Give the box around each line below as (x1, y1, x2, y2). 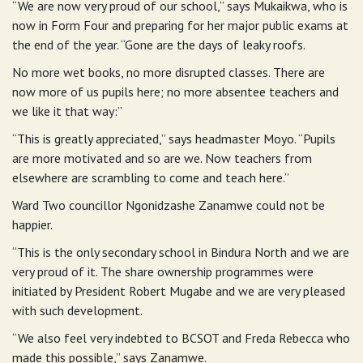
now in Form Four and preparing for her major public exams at (12, 17, 348, 34)
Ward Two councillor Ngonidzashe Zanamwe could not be (12, 197, 325, 214)
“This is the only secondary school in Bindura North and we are (12, 244, 349, 261)
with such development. (12, 302, 143, 319)
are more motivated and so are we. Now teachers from (12, 150, 312, 167)
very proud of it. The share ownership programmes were (12, 263, 314, 280)
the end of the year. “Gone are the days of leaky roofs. (12, 36, 305, 53)
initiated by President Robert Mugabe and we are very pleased (12, 283, 345, 300)
